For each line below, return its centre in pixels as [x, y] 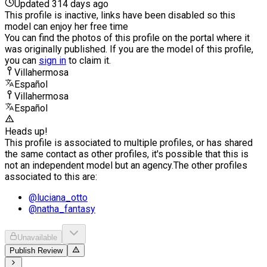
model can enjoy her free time [66, 26]
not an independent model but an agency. [89, 165]
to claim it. [89, 60]
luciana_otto [62, 197]
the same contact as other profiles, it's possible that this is [127, 154]
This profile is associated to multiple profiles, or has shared [129, 142]
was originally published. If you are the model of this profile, [129, 49]
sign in [52, 60]
